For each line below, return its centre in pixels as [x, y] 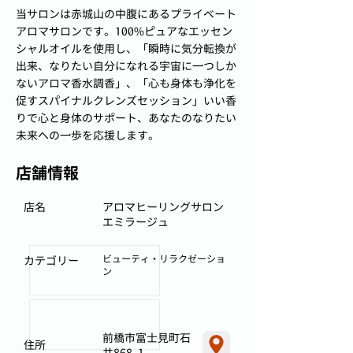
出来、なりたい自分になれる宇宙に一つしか [126, 66]
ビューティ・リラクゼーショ [164, 259]
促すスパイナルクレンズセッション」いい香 [126, 100]
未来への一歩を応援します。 [87, 135]
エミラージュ [136, 222]
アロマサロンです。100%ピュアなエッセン [124, 31]
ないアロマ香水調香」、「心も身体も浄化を [126, 83]
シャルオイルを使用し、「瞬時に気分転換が [126, 48]
